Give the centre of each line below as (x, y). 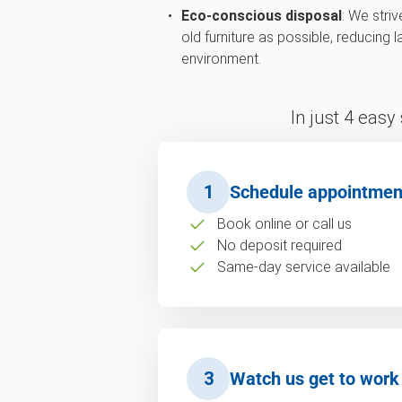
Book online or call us (284, 223)
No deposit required (279, 245)
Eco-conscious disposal (261, 15)
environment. (221, 58)
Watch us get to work (315, 378)
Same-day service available (303, 267)
